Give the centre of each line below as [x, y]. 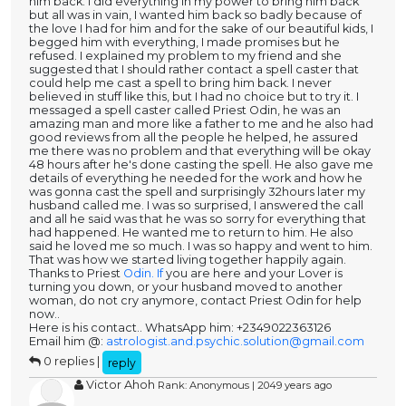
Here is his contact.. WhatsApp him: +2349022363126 [181, 328]
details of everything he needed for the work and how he [196, 179]
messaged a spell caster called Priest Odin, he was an [185, 111]
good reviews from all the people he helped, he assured [193, 138]
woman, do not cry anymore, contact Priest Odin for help [195, 301]
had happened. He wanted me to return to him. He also [191, 233]
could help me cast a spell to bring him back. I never [180, 83]
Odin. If [143, 274]
